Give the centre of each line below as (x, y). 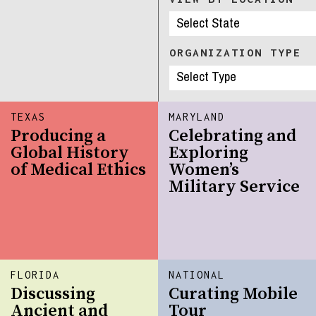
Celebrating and (233, 136)
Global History (70, 153)
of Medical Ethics (79, 170)
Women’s (204, 170)
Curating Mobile (233, 294)
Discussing (53, 294)
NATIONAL (197, 275)
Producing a (59, 136)
